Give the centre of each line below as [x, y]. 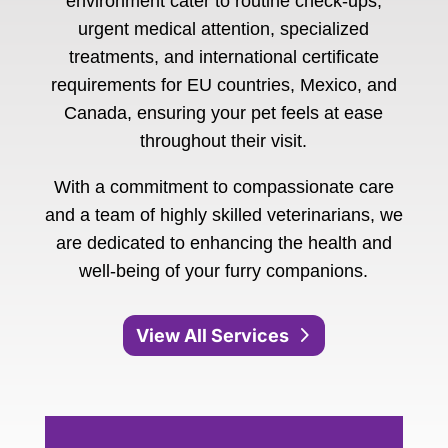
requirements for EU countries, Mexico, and [223, 85]
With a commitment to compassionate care [223, 187]
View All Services [212, 335]
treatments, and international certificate [223, 57]
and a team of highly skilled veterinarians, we [223, 215]
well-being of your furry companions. [224, 271]
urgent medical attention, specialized [224, 29]
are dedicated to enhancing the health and [223, 243]
